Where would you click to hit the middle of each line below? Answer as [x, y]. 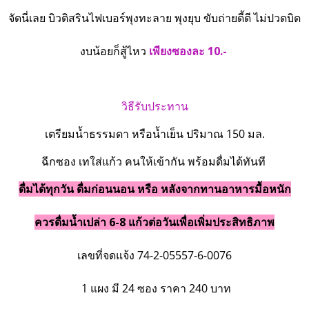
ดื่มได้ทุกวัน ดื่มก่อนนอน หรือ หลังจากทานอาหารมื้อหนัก [154, 189]
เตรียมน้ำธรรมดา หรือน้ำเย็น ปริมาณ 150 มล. [154, 134]
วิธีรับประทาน [154, 107]
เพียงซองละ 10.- [188, 51]
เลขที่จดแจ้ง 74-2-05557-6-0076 [154, 256]
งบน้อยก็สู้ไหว [114, 51]
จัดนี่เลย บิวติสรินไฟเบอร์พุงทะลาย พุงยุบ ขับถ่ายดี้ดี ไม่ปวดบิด [154, 18]
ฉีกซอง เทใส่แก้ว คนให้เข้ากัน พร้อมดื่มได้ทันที [154, 162]
